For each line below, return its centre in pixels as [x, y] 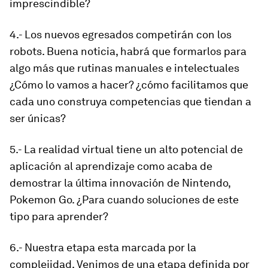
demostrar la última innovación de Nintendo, [120, 183]
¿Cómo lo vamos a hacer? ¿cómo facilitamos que [129, 85]
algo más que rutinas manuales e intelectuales [124, 68]
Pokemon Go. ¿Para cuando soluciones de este [124, 200]
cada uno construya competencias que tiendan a [130, 101]
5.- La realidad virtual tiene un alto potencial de [126, 149]
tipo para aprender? [59, 216]
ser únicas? [38, 118]
